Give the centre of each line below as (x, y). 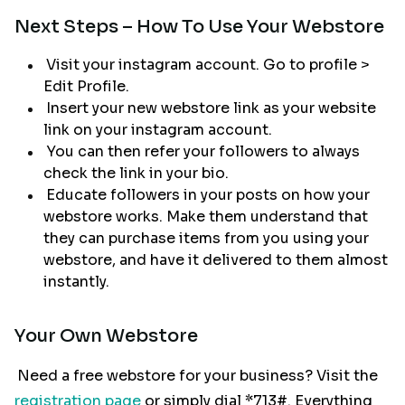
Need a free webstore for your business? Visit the (198, 376)
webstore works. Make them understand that (206, 217)
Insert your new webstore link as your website (212, 108)
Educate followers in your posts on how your (208, 195)
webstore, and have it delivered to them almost (216, 260)
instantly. (76, 282)
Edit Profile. (86, 87)
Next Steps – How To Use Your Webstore (199, 26)
